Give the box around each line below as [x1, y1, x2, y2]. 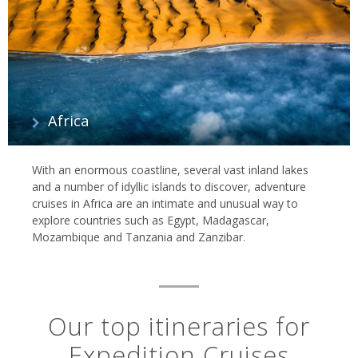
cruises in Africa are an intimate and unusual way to [32, 196, 298, 212]
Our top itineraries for [48, 309, 310, 344]
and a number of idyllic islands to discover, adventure [32, 179, 306, 195]
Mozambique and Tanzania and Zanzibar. [32, 229, 245, 245]
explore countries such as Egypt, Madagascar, [32, 213, 269, 229]
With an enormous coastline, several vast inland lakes [32, 162, 308, 178]
